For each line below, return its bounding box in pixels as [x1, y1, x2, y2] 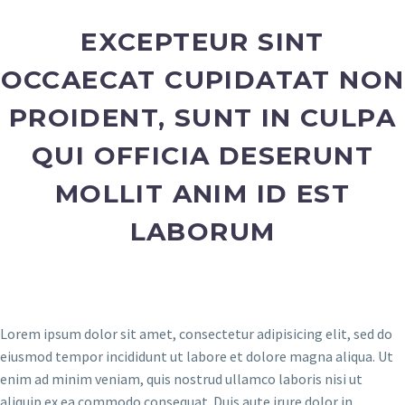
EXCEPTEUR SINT [80, 26, 325, 57]
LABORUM [129, 216, 276, 247]
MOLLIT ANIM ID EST [54, 178, 351, 209]
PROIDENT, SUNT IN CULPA [8, 102, 397, 133]
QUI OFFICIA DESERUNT [32, 140, 373, 171]
